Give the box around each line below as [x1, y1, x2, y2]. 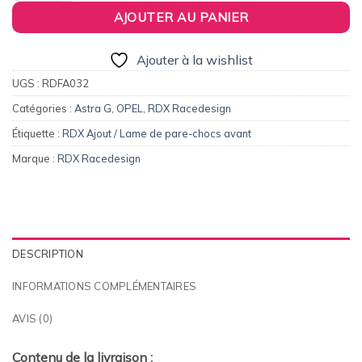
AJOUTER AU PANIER [113, 9, 249, 26]
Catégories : [12, 102, 74, 116]
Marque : [12, 152, 57, 166]
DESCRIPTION [12, 246, 83, 260]
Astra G [74, 102, 112, 116]
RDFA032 [42, 77, 89, 90]
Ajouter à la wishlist [137, 52, 253, 69]
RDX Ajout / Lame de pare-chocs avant [62, 127, 251, 141]
